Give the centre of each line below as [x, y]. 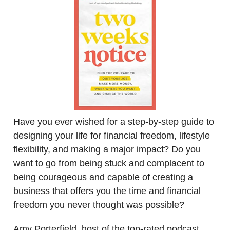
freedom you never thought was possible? [99, 205]
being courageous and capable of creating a [103, 177]
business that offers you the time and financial [107, 191]
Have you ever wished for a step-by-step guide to [114, 121]
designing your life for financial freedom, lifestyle [112, 135]
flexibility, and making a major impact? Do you [107, 149]
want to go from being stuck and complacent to [109, 163]
